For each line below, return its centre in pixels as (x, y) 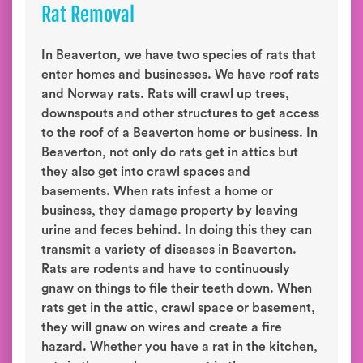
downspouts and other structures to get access (180, 113)
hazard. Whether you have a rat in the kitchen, (179, 347)
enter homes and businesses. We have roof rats (180, 75)
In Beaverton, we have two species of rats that (179, 55)
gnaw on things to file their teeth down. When (177, 288)
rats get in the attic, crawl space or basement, (178, 308)
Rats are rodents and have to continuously (166, 269)
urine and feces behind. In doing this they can (177, 230)
